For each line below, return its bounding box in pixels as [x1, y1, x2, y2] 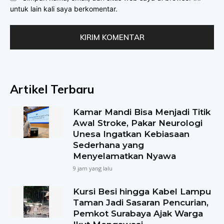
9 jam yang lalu [73, 164, 113, 172]
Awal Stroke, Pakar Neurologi [73, 117, 203, 128]
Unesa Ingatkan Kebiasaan [73, 128, 190, 139]
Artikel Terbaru [10, 81, 94, 96]
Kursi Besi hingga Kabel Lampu [73, 186, 211, 196]
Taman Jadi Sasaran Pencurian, [73, 197, 209, 207]
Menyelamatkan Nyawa [73, 150, 176, 161]
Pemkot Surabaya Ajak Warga [73, 208, 203, 218]
